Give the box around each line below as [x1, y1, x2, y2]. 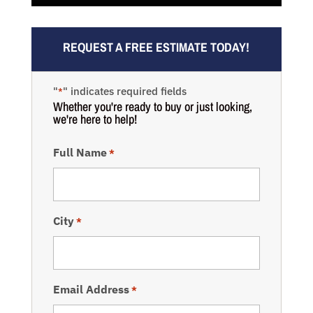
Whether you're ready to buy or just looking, [52, 98, 252, 116]
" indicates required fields [62, 85, 187, 99]
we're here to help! [52, 110, 137, 129]
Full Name [52, 145, 107, 160]
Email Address [52, 282, 129, 297]
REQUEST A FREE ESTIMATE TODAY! [63, 38, 250, 57]
